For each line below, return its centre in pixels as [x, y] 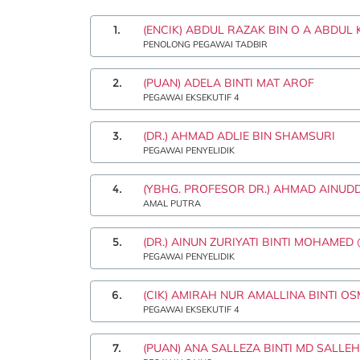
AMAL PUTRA [172, 203]
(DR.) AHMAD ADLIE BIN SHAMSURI [239, 136]
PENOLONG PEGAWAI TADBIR [205, 44]
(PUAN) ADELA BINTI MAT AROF [229, 83]
